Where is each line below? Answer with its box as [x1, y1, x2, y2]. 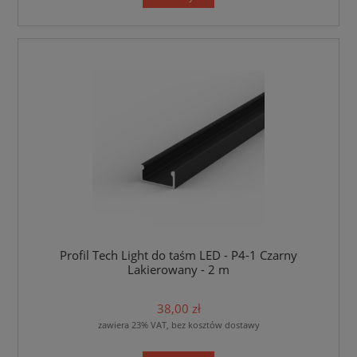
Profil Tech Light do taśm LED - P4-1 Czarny [60, 247, 297, 265]
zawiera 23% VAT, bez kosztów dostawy [97, 318, 260, 331]
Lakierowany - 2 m [127, 261, 229, 279]
